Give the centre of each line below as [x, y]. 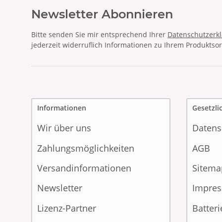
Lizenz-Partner [67, 208]
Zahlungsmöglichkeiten [86, 148]
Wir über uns [64, 128]
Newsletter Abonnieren [102, 14]
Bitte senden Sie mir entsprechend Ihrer [99, 34]
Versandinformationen [84, 168]
